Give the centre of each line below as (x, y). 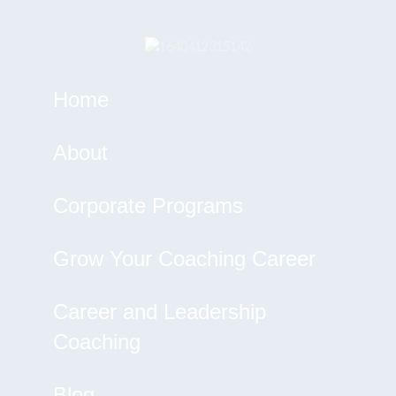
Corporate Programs (148, 206)
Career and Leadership (160, 312)
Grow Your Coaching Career (184, 259)
